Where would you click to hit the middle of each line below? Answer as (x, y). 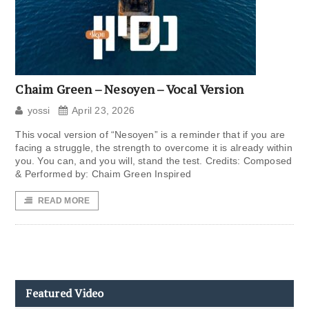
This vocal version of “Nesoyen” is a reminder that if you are (150, 135)
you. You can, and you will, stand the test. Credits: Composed (154, 161)
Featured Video (65, 293)
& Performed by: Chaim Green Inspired (103, 174)
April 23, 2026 (103, 111)
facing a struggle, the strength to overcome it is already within (154, 148)
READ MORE (64, 201)
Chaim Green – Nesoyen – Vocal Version (130, 89)
